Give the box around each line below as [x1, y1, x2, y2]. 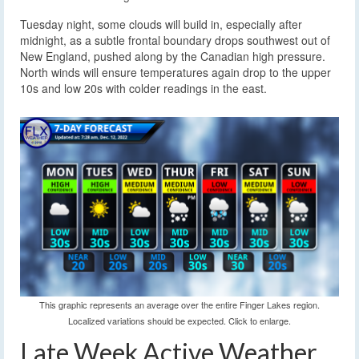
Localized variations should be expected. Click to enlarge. [68, 314, 291, 327]
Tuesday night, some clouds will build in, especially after [20, 16, 302, 33]
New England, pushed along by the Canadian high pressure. [20, 48, 325, 65]
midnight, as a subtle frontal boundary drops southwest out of [20, 32, 330, 49]
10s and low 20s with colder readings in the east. [20, 80, 267, 97]
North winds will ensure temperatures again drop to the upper [20, 64, 331, 81]
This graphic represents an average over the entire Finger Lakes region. [39, 298, 320, 311]
